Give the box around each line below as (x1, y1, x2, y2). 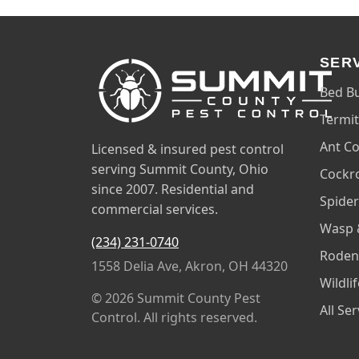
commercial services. (91, 200, 218, 218)
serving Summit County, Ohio (91, 160, 268, 178)
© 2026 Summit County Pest (91, 289, 260, 307)
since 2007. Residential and (91, 180, 254, 198)
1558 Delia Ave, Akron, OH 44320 (91, 257, 288, 275)
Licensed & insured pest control (91, 140, 284, 158)
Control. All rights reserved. (91, 309, 257, 326)
